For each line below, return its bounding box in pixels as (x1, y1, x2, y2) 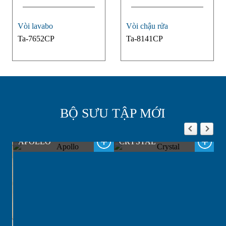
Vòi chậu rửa (126, 22, 168, 31)
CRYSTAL (118, 137, 155, 146)
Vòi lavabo (17, 22, 53, 31)
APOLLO (17, 137, 50, 146)
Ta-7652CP (17, 34, 54, 43)
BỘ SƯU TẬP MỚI (60, 106, 166, 121)
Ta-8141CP (126, 34, 163, 43)
